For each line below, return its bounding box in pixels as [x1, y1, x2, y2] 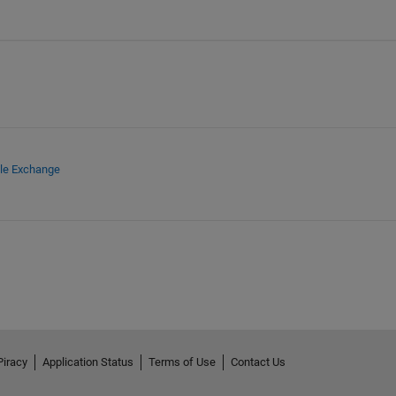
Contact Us [230, 355, 286, 369]
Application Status [42, 355, 133, 369]
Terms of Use [148, 355, 216, 369]
